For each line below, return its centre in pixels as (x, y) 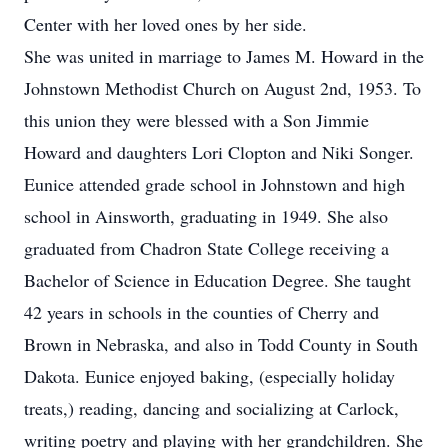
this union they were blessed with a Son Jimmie (196, 120)
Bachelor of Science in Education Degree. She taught (217, 280)
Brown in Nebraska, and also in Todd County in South (221, 344)
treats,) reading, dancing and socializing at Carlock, (211, 408)
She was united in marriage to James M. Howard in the (224, 56)
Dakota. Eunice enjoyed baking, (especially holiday (209, 376)
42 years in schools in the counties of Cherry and (201, 312)
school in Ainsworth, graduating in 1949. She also (206, 216)
